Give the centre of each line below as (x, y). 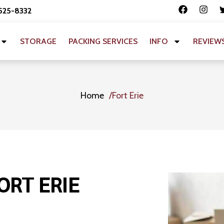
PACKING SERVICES (103, 41)
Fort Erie (127, 95)
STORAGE (38, 41)
